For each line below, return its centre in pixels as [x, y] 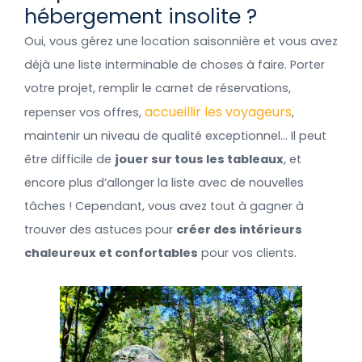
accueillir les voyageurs [218, 112]
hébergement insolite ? [141, 17]
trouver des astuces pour [100, 230]
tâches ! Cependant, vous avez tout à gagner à [164, 206]
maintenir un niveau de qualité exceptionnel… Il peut [175, 136]
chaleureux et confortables [111, 253]
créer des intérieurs [239, 230]
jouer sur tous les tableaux [199, 160]
